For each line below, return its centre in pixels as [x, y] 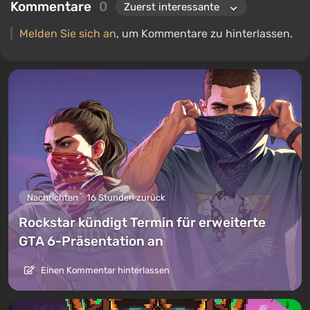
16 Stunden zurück [126, 197]
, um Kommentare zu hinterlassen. [204, 34]
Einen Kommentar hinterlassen [104, 270]
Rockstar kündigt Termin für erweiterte [142, 222]
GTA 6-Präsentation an [91, 241]
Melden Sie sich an [68, 34]
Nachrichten [53, 197]
